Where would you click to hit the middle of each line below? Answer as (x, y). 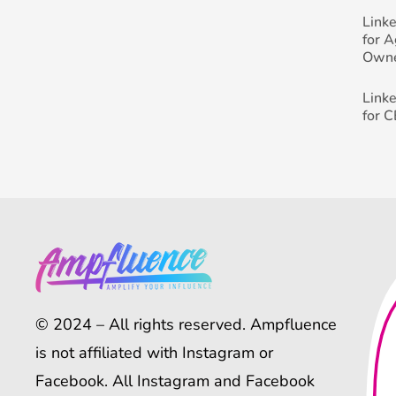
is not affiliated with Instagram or (154, 352)
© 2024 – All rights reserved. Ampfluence (186, 324)
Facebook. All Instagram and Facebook (175, 381)
